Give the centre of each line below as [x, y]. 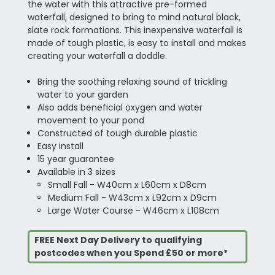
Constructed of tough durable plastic [117, 133]
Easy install [60, 146]
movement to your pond [91, 120]
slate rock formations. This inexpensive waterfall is [135, 30]
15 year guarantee [76, 159]
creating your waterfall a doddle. [97, 56]
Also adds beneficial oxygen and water [120, 107]
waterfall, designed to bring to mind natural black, [134, 17]
